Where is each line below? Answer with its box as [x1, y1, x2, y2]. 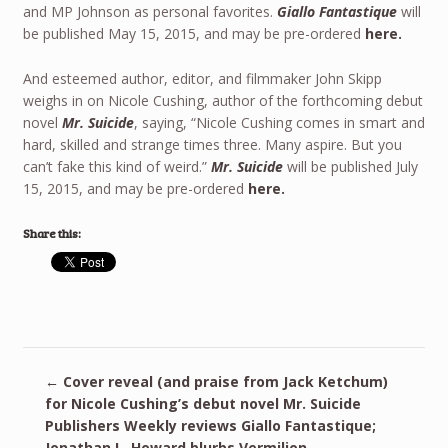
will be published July [282, 156, 418, 176]
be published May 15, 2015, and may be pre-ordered [22, 23, 365, 43]
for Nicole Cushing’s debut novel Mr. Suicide [45, 393, 362, 413]
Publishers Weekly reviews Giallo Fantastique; [45, 415, 377, 435]
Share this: [22, 225, 81, 242]
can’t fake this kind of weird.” [22, 156, 211, 176]
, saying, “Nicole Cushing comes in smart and [133, 112, 425, 132]
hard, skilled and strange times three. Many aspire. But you [22, 134, 402, 154]
